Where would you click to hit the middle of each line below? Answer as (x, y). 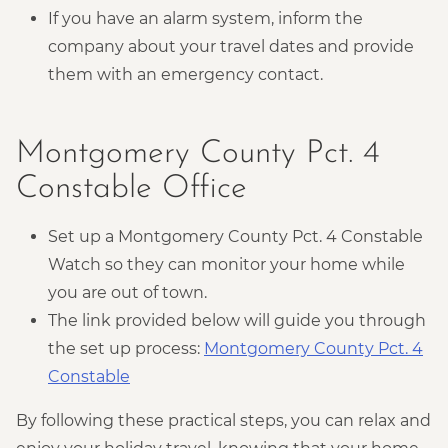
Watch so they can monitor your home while (226, 264)
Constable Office (131, 188)
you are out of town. (127, 292)
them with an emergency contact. (185, 74)
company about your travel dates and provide (231, 46)
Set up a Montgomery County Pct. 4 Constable (235, 236)
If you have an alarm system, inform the (205, 18)
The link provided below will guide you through (237, 320)
